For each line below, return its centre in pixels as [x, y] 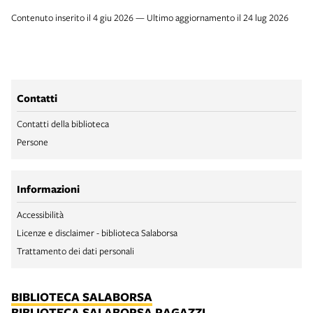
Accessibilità [40, 214]
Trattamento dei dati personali [75, 250]
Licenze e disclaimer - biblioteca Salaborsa [97, 232]
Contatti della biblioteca [63, 123]
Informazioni [48, 189]
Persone [32, 141]
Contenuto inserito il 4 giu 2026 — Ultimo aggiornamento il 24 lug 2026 [150, 17]
